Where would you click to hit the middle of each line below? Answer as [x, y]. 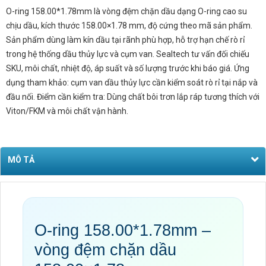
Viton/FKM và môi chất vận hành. [67, 111]
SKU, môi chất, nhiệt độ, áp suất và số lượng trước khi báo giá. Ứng [128, 68]
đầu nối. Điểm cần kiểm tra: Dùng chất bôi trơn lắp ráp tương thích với [133, 97]
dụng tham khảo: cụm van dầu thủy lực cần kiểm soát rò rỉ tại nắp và [132, 83]
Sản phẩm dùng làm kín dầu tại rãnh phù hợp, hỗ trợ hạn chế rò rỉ [125, 40]
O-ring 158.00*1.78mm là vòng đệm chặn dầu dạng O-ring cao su [126, 11]
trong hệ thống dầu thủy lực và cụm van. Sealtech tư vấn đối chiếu [128, 54]
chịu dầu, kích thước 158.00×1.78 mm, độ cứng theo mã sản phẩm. [129, 26]
